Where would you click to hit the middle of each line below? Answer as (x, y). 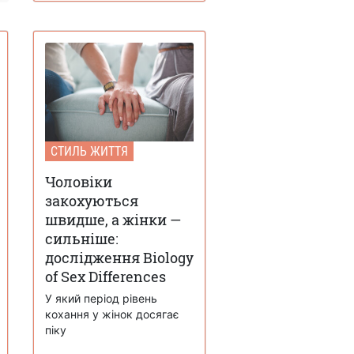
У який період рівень (101, 298)
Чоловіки (79, 181)
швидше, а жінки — (113, 219)
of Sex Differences (105, 276)
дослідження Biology (119, 257)
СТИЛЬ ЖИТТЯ (89, 151)
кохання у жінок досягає (112, 314)
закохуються (92, 200)
